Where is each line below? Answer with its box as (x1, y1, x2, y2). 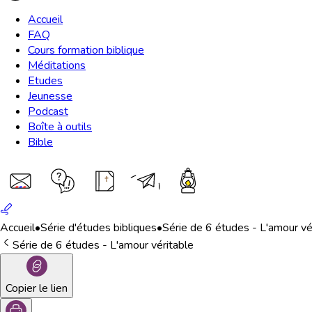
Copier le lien (6, 281, 68, 296)
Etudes (28, 73, 63, 88)
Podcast (28, 104, 68, 119)
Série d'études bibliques (40, 220, 157, 235)
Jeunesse (28, 88, 72, 104)
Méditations (28, 58, 86, 73)
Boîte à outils (28, 119, 92, 134)
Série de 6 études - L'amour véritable (13, 237, 194, 253)
